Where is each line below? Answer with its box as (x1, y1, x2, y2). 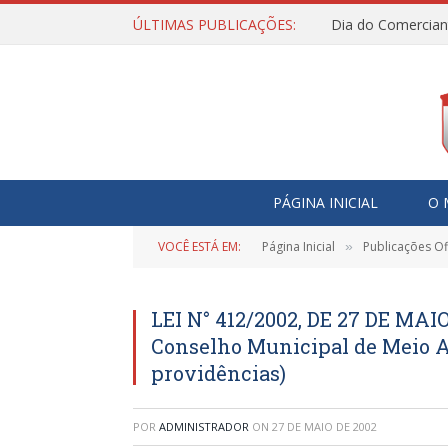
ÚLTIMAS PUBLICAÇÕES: (133, 14, 296, 34)
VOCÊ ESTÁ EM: (158, 238, 241, 255)
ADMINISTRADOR (159, 419, 249, 434)
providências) (151, 360, 286, 386)
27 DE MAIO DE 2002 (272, 419, 377, 434)
